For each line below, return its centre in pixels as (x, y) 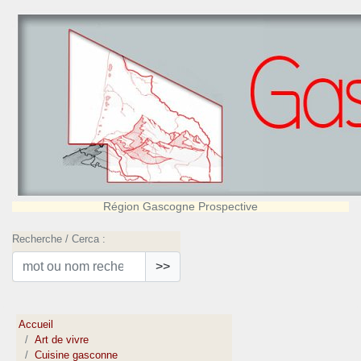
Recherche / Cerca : (59, 239)
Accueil (36, 325)
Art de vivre (62, 340)
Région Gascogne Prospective (180, 206)
